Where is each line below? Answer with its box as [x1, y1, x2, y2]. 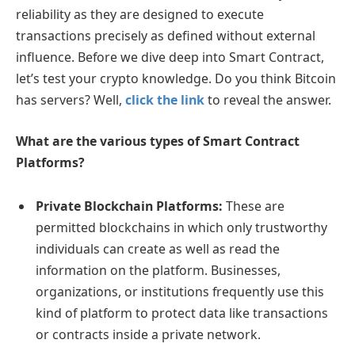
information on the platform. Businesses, [36, 261, 281, 280]
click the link [125, 91, 204, 109]
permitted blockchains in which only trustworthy [36, 219, 327, 237]
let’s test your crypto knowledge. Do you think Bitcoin [16, 70, 336, 88]
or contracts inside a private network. [36, 326, 261, 344]
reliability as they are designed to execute [16, 6, 264, 24]
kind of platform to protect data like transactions [36, 304, 328, 323]
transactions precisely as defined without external [16, 27, 315, 45]
